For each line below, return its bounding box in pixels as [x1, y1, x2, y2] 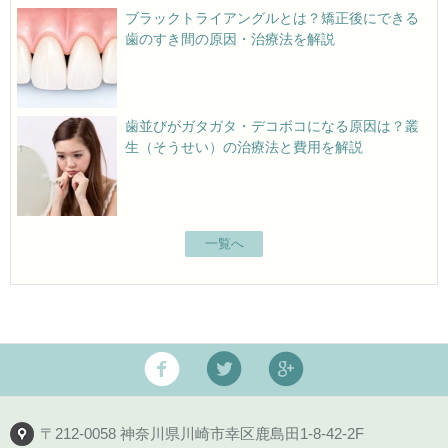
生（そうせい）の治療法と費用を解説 [125, 139, 364, 156]
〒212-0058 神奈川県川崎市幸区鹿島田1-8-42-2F [40, 424, 364, 442]
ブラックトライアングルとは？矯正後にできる [125, 10, 420, 27]
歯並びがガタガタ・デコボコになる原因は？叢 [125, 118, 420, 135]
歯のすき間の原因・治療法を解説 [125, 31, 336, 48]
